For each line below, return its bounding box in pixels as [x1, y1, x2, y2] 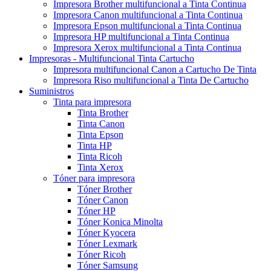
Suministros [29, 85, 74, 96]
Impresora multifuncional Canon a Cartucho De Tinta [53, 64, 256, 74]
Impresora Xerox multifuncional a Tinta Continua [53, 42, 241, 53]
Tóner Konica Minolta [77, 216, 163, 227]
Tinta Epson [77, 129, 123, 140]
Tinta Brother [77, 107, 128, 118]
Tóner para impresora [53, 172, 135, 183]
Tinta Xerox [77, 162, 123, 172]
